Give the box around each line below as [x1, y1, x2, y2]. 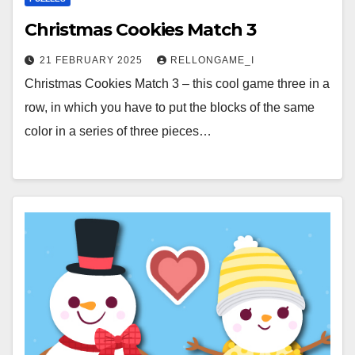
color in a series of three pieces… [25, 124, 212, 138]
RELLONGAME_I [170, 54, 254, 66]
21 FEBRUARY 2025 [40, 54, 146, 66]
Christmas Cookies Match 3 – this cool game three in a [25, 76, 330, 90]
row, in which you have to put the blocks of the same [25, 100, 315, 114]
